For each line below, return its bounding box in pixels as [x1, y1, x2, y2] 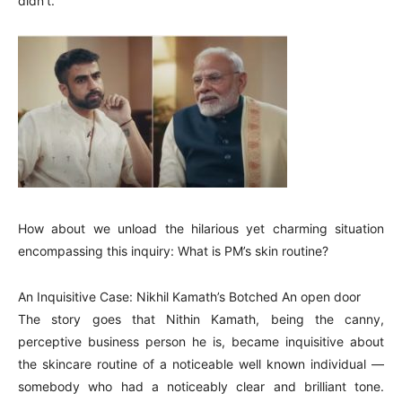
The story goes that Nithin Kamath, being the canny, [18, 311, 384, 327]
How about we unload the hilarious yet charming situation [18, 221, 384, 236]
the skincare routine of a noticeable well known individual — [18, 356, 384, 371]
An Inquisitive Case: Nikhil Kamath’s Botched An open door [18, 289, 361, 304]
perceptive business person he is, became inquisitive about [18, 334, 384, 349]
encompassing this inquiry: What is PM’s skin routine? [18, 243, 328, 258]
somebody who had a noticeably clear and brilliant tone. [18, 379, 384, 394]
